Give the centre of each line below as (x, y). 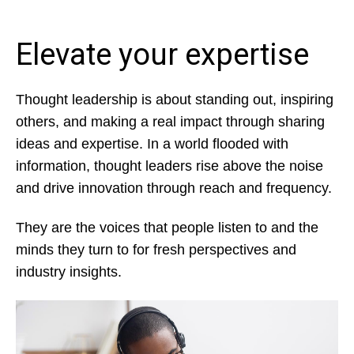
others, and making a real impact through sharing (170, 121)
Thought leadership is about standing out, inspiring (175, 99)
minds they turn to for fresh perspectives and (156, 250)
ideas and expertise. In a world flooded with (152, 143)
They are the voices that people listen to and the (167, 228)
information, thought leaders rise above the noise (169, 166)
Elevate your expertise (162, 54)
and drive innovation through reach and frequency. (176, 188)
